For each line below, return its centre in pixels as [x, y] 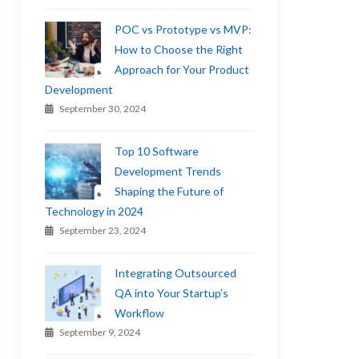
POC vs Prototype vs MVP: [184, 29]
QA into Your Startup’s [172, 293]
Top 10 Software [157, 151]
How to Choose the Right [179, 49]
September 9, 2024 [100, 332]
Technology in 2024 [95, 211]
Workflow [140, 313]
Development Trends [168, 171]
